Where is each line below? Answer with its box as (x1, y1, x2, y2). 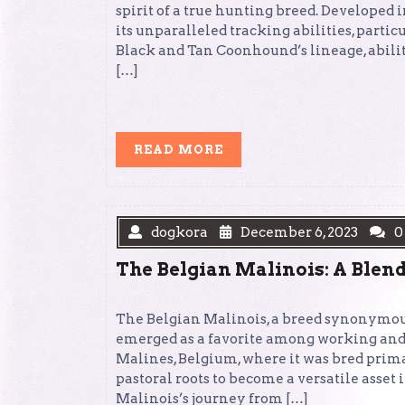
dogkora (151, 223, 208, 240)
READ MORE (134, 142, 223, 156)
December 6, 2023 (240, 223, 358, 240)
